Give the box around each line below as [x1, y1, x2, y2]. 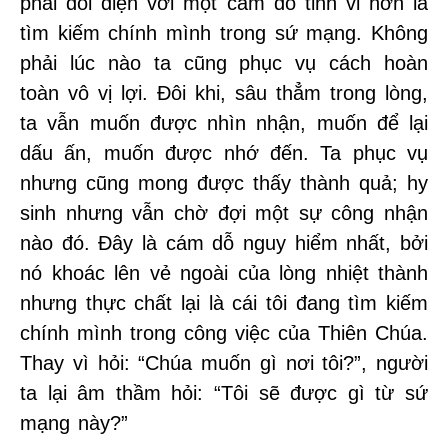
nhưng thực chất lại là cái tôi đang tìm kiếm [20, 292, 428, 314]
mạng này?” [20, 412, 128, 434]
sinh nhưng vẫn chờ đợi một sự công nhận [20, 202, 428, 224]
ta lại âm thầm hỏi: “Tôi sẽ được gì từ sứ [20, 382, 428, 404]
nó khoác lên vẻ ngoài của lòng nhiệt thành [20, 262, 428, 284]
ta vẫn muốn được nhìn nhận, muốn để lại [20, 112, 428, 134]
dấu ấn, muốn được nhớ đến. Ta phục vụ [20, 142, 428, 164]
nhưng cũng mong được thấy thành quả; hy [20, 172, 428, 194]
